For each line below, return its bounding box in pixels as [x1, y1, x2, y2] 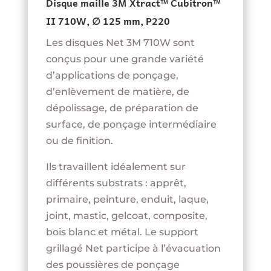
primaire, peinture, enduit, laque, [45, 194, 209, 206]
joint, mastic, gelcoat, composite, [45, 210, 207, 222]
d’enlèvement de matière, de [45, 86, 189, 98]
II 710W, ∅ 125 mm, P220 [45, 13, 170, 29]
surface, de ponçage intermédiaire [45, 119, 217, 131]
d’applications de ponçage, [45, 70, 178, 82]
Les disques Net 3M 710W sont [45, 37, 195, 49]
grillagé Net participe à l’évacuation [45, 243, 221, 255]
